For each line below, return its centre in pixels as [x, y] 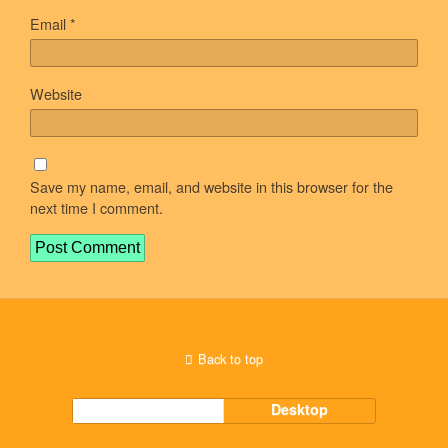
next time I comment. [96, 207]
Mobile [148, 408]
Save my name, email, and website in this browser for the [211, 186]
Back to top [230, 358]
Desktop [300, 408]
